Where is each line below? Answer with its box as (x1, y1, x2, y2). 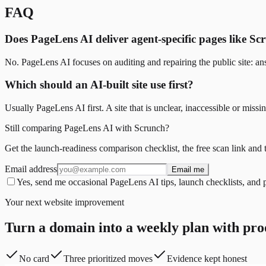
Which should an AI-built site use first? (5, 78, 194, 91)
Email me (172, 165, 204, 175)
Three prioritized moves (64, 253, 153, 264)
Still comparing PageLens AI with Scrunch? (5, 123, 169, 134)
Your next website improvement (5, 197, 124, 208)
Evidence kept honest (167, 253, 247, 264)
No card (19, 253, 49, 264)
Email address (5, 164, 57, 175)
